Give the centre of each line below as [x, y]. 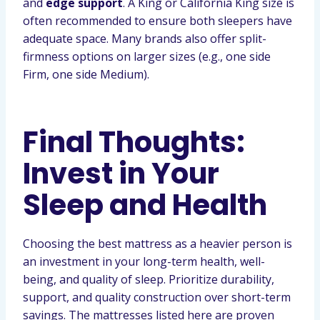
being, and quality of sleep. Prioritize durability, [149, 279]
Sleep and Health [145, 205]
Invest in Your [121, 174]
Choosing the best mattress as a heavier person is [157, 244]
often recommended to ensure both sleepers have [157, 21]
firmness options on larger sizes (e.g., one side [147, 56]
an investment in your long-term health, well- [144, 261]
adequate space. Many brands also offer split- [145, 39]
